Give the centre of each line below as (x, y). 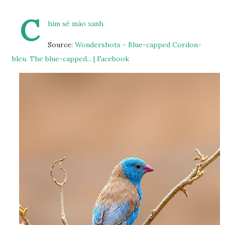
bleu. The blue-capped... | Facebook (71, 59)
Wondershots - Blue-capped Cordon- (138, 45)
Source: (61, 45)
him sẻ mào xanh (77, 24)
